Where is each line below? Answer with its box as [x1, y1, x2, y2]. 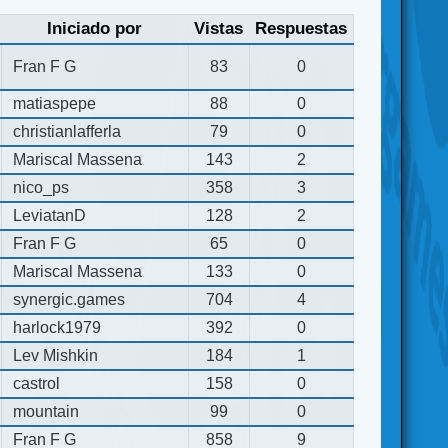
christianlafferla [13, 122, 122, 140]
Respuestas [255, 18, 348, 38]
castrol [13, 374, 61, 392]
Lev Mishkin [13, 346, 99, 364]
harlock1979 [13, 318, 102, 336]
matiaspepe [13, 94, 97, 112]
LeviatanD [13, 206, 87, 224]
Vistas [194, 18, 244, 38]
